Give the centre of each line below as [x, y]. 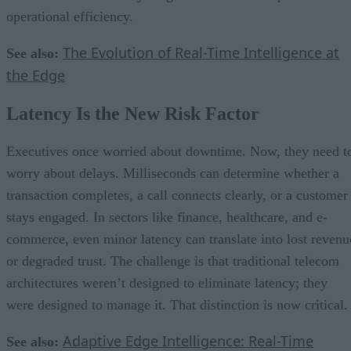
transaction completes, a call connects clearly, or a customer [177, 195]
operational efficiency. [70, 16]
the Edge [36, 75]
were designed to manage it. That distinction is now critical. [177, 304]
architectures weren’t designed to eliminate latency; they [167, 282]
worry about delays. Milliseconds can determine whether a [173, 173]
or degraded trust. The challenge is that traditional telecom [173, 261]
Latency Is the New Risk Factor [133, 113]
